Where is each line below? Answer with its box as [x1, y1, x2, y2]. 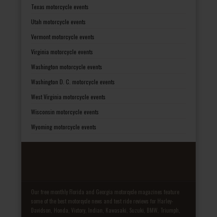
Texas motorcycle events [31, 2, 89, 11]
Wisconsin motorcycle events [31, 107, 99, 116]
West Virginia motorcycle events [31, 92, 106, 101]
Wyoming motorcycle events [31, 122, 96, 131]
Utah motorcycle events [31, 17, 86, 26]
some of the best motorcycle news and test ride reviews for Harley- [31, 197, 173, 205]
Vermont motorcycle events [31, 32, 94, 41]
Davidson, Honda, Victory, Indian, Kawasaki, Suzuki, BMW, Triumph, [31, 206, 180, 214]
